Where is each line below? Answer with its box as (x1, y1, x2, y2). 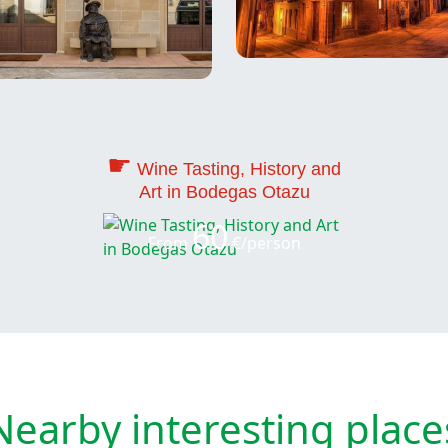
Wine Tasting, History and (137, 158, 341, 179)
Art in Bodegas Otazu (138, 181, 310, 202)
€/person (227, 231, 301, 254)
